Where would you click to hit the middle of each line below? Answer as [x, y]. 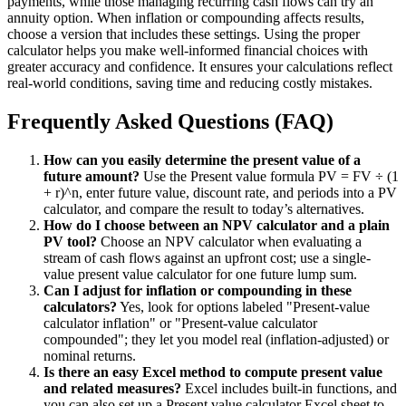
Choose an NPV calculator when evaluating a [229, 241]
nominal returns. [90, 355]
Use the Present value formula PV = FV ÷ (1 [269, 176]
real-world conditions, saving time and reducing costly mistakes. [190, 82]
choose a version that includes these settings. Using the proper [184, 34]
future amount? [92, 176]
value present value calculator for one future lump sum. [200, 274]
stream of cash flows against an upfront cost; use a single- [207, 257]
